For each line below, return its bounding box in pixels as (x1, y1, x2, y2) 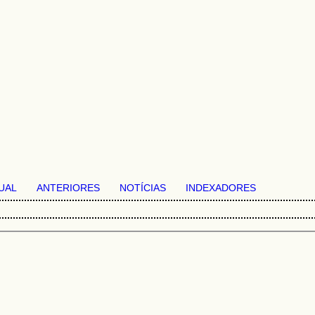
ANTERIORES (37, 183, 100, 193)
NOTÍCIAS (120, 183, 166, 193)
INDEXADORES (186, 183, 256, 193)
